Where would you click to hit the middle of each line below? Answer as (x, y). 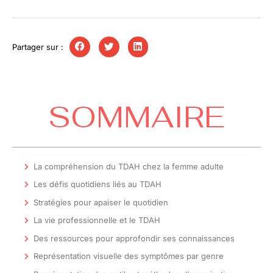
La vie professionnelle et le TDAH (97, 220)
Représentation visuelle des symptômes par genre (129, 256)
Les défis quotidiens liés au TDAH (97, 184)
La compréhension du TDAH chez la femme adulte (129, 166)
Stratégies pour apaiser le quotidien (101, 202)
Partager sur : (38, 47)
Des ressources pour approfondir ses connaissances (134, 238)
